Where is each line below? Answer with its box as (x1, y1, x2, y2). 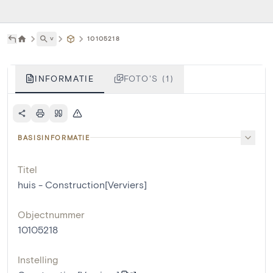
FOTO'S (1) (123, 73, 174, 83)
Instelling (18, 253, 58, 265)
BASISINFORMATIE (18, 133, 90, 141)
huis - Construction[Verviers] (18, 178, 147, 190)
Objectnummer (18, 208, 85, 220)
